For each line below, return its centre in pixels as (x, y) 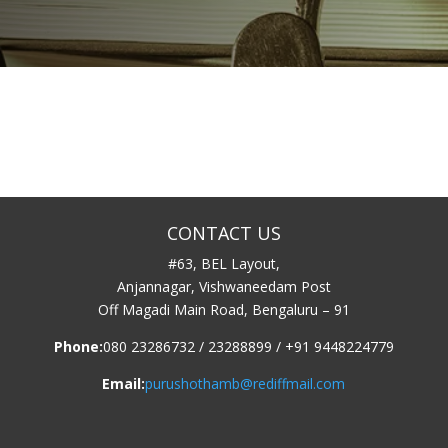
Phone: (78, 347)
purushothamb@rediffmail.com (245, 384)
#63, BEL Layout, (223, 264)
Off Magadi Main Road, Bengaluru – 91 (223, 310)
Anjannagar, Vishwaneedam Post (223, 287)
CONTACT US (223, 233)
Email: (124, 384)
